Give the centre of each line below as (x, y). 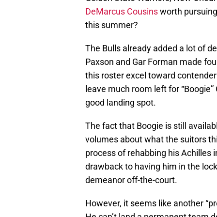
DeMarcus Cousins (122, 12)
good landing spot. (121, 103)
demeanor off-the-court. (131, 180)
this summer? (112, 25)
